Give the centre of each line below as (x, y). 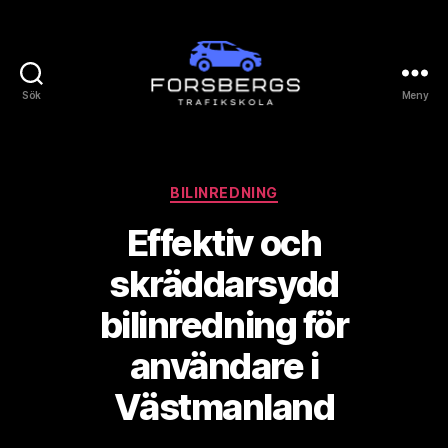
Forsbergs (265, 122)
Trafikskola (269, 144)
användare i (224, 365)
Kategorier (265, 188)
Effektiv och (224, 242)
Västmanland (224, 406)
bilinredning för (224, 324)
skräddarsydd (224, 283)
